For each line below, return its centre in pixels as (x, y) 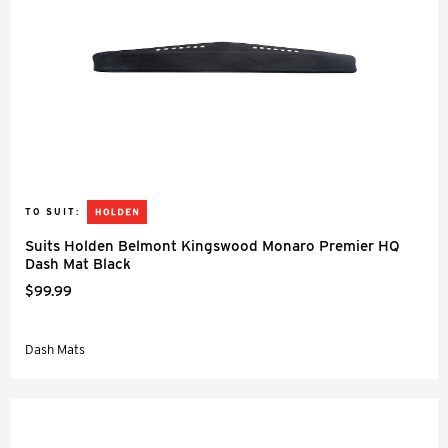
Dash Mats (55, 349)
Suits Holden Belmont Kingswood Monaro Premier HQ (212, 246)
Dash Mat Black (78, 264)
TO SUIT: (52, 211)
